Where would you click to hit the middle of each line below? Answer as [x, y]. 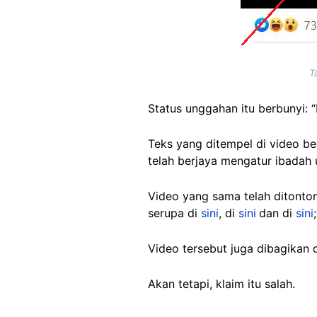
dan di [277, 213]
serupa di [174, 213]
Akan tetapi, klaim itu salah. [223, 284]
